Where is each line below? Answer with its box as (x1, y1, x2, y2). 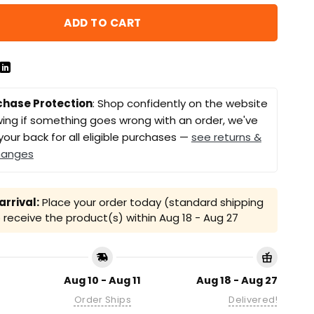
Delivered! (228, 294, 278, 306)
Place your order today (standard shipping (39, 195, 264, 210)
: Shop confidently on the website (92, 96, 268, 111)
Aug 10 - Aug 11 (64, 273, 142, 288)
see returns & (191, 130, 261, 145)
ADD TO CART (64, 15, 142, 30)
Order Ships (74, 294, 132, 306)
